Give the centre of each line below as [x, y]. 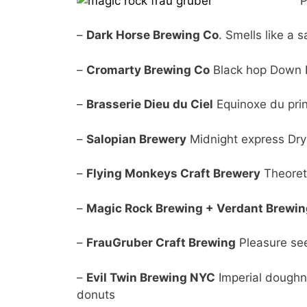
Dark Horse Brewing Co [152, 35]
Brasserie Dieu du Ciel [150, 105]
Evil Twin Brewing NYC [151, 277]
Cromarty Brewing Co [148, 70]
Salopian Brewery [136, 139]
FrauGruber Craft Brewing [161, 243]
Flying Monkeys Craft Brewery [173, 174]
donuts [96, 294]
